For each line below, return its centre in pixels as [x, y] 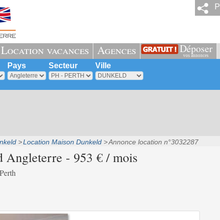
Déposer [196, 48]
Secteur [63, 66]
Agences [116, 50]
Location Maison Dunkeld [62, 142]
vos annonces [196, 55]
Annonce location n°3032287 [153, 142]
